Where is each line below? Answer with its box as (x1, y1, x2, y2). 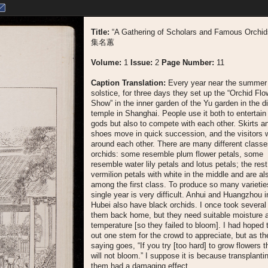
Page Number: (162, 58, 214, 67)
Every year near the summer (166, 78, 267, 87)
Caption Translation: (91, 78, 166, 87)
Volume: (91, 58, 121, 67)
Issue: (130, 58, 153, 67)
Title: (91, 28, 112, 36)
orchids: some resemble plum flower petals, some (91, 150, 263, 159)
